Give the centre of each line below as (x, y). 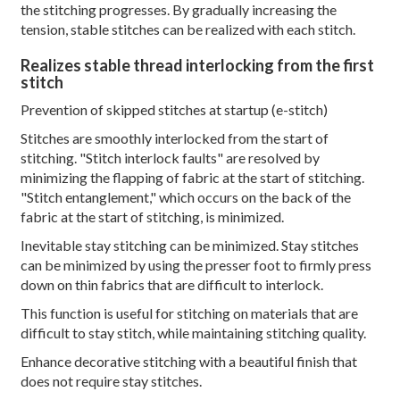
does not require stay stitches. (111, 381)
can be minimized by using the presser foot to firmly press (196, 265)
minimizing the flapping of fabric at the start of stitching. (192, 178)
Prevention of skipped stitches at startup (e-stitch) (174, 110)
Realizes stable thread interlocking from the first (197, 66)
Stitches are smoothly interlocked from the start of (174, 138)
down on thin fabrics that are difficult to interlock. (171, 285)
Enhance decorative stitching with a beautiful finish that (188, 362)
